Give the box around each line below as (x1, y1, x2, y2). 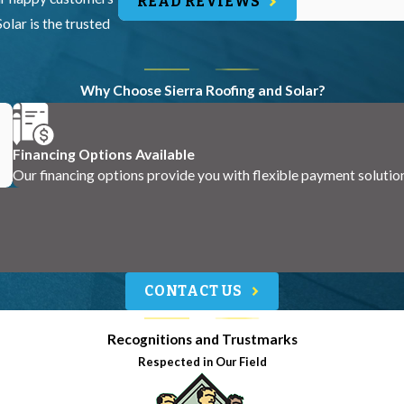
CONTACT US (144, 281, 243, 299)
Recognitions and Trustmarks (106, 331, 298, 348)
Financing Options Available (12, 145, 195, 163)
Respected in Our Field (137, 354, 267, 370)
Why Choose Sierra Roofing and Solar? (79, 82, 325, 99)
